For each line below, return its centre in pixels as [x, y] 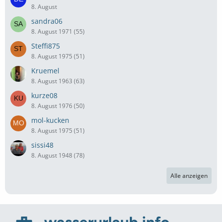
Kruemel [45, 70]
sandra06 [47, 21]
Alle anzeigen [189, 175]
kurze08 [44, 95]
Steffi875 [46, 46]
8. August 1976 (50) [58, 106]
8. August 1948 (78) [58, 155]
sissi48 [42, 145]
